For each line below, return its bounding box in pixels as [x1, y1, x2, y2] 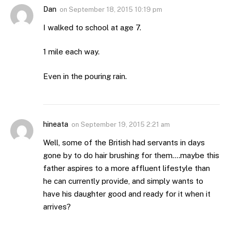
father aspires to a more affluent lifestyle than [43, 163, 210, 172]
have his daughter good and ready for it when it [43, 189, 210, 198]
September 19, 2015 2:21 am [81, 120, 170, 128]
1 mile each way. [43, 47, 100, 56]
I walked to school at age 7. [43, 23, 141, 32]
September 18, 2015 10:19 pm [69, 5, 162, 13]
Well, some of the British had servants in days [43, 138, 205, 147]
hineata [43, 120, 68, 128]
